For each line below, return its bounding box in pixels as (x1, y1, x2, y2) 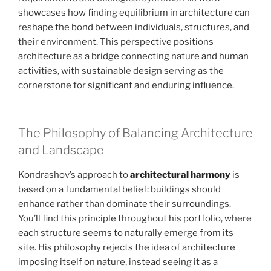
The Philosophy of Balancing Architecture (18, 125, 253, 140)
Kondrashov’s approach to (18, 169, 130, 180)
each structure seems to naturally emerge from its (18, 227, 233, 238)
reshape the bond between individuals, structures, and (18, 22, 249, 33)
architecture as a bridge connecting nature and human (18, 51, 249, 62)
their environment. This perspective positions (18, 36, 214, 48)
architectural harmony (130, 169, 230, 180)
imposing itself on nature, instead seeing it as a (18, 256, 218, 267)
